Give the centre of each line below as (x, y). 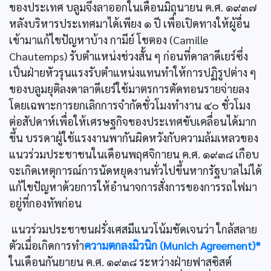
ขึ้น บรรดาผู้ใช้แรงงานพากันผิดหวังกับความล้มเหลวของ (134, 138)
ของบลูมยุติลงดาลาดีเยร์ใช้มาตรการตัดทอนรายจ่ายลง (129, 89)
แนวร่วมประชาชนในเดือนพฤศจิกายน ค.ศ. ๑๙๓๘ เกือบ (134, 154)
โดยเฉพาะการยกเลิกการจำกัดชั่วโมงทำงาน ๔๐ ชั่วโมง (130, 105)
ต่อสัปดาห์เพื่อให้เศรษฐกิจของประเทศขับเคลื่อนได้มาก (133, 121)
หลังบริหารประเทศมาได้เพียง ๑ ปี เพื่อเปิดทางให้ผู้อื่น (129, 23)
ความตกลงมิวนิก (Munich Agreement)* (172, 245)
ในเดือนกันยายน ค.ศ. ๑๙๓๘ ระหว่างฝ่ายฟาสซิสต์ (120, 262)
